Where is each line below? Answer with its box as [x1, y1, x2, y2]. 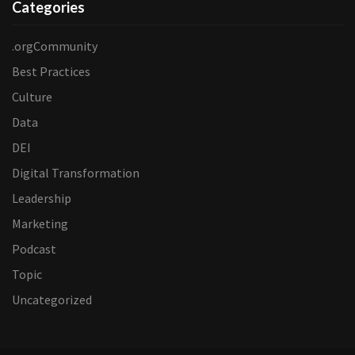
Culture [12, 89, 52, 105]
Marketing [12, 216, 68, 232]
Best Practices [12, 63, 90, 80]
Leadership [12, 190, 71, 207]
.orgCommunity [12, 38, 97, 55]
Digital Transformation [12, 165, 139, 181]
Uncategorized [12, 292, 92, 308]
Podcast [12, 241, 56, 258]
